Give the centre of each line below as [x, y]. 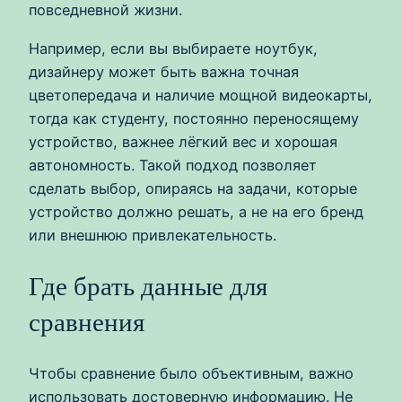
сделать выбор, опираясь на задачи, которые [193, 188]
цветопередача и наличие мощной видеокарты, [201, 95]
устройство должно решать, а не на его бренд [196, 211]
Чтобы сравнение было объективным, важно [191, 373]
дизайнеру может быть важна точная [164, 71]
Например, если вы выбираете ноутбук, [173, 48]
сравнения [87, 322]
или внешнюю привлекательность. [153, 235]
